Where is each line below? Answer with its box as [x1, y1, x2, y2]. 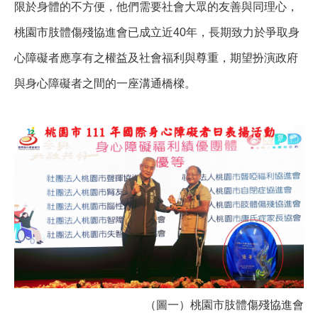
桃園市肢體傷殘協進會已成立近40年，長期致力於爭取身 [14, 26, 300, 39]
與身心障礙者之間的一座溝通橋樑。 [14, 77, 196, 90]
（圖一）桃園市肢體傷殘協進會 [14, 299, 304, 312]
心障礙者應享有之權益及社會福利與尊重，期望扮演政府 [14, 52, 298, 65]
